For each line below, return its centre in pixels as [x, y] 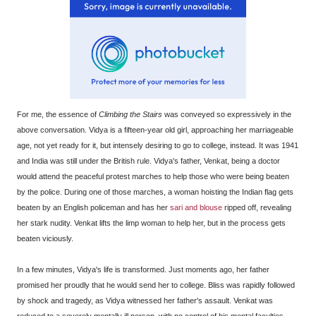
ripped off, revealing [257, 208]
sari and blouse [196, 208]
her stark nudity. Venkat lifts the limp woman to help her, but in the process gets [151, 223]
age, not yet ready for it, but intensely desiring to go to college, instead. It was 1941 [158, 146]
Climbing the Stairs [130, 115]
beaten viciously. [45, 239]
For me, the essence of [58, 115]
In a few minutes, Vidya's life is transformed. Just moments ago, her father [143, 270]
